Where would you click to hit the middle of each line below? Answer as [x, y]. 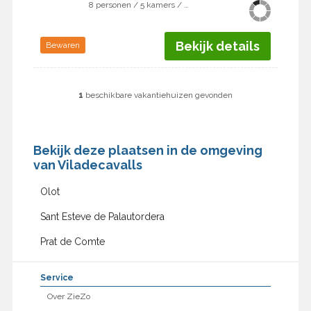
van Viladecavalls [87, 165]
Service [57, 278]
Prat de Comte [72, 242]
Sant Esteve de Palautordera [102, 217]
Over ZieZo [68, 297]
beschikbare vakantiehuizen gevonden [158, 95]
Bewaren [62, 45]
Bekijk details [218, 47]
